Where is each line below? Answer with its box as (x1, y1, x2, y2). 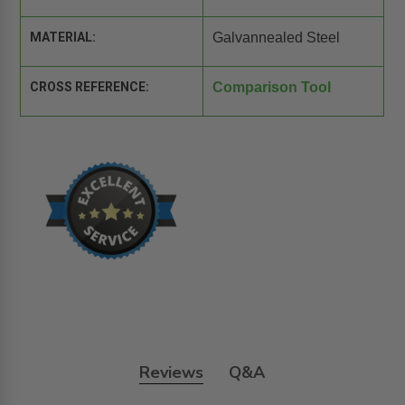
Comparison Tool (212, 80, 331, 96)
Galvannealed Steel (212, 30, 340, 46)
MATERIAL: (30, 30, 97, 45)
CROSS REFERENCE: (30, 80, 150, 95)
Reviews (139, 361, 204, 383)
